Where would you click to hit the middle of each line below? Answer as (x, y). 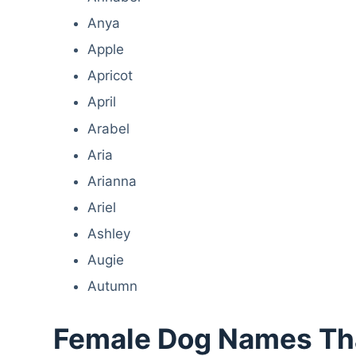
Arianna (112, 181)
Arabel (108, 128)
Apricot (110, 76)
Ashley (108, 233)
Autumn (112, 286)
